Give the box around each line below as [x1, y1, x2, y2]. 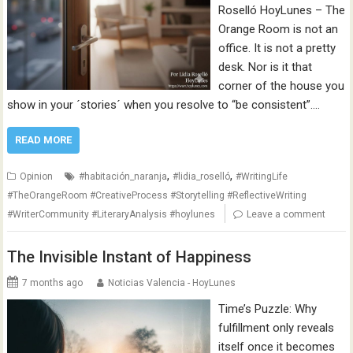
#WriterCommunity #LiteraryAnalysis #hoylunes [7, 208, 216, 220]
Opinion [20, 170, 54, 182]
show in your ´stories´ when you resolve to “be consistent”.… [7, 97, 321, 112]
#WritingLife [236, 170, 288, 182]
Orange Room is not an [217, 21, 338, 36]
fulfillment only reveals [217, 321, 334, 335]
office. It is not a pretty [217, 40, 336, 55]
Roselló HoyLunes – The [217, 2, 345, 17]
